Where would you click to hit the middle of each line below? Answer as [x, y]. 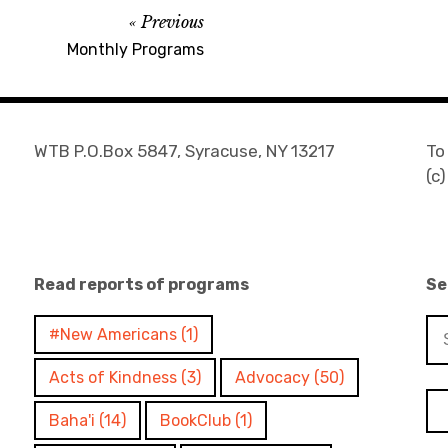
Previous [172, 22]
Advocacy [273, 377]
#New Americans [113, 334]
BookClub [196, 420]
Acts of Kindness [113, 377]
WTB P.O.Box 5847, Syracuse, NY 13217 [185, 151]
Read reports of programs [142, 284]
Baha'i [72, 420]
